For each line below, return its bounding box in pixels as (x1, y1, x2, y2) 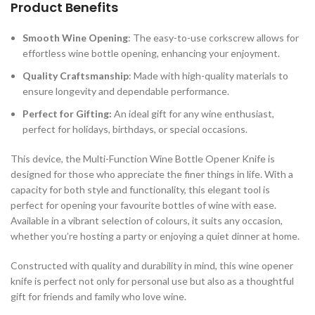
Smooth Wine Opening (22, 31, 128, 44)
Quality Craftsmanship (22, 69, 129, 82)
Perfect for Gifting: (22, 107, 114, 120)
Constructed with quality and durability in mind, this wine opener (11, 259, 293, 271)
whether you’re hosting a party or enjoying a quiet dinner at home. (11, 229, 300, 242)
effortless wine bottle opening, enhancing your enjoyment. (22, 46, 280, 59)
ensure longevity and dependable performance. (22, 84, 229, 97)
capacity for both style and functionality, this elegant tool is (11, 183, 270, 195)
